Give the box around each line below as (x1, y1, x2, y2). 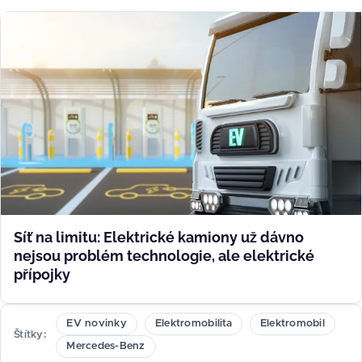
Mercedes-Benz (66, 340, 145, 351)
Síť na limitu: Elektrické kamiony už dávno (14, 228, 304, 246)
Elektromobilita (154, 318, 232, 329)
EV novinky (66, 318, 127, 329)
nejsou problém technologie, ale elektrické (14, 246, 314, 264)
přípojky (14, 265, 70, 283)
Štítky (14, 329, 44, 340)
